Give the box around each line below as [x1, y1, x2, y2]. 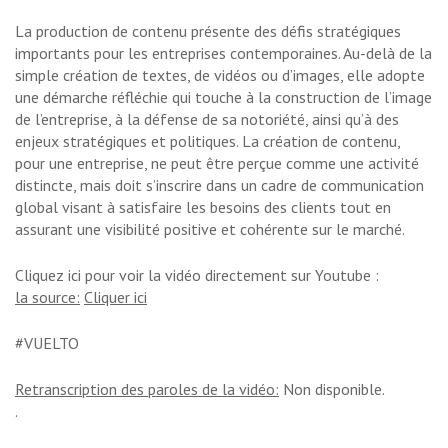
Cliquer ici [84, 287, 147, 308]
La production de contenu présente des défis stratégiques [15, 21, 401, 42]
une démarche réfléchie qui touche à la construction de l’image [15, 87, 432, 108]
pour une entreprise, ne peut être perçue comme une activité [15, 153, 419, 174]
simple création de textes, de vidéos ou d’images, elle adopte [15, 65, 425, 86]
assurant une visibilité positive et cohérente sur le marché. [15, 219, 405, 240]
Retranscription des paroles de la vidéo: [15, 379, 279, 400]
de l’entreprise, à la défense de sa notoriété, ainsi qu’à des [15, 109, 399, 130]
